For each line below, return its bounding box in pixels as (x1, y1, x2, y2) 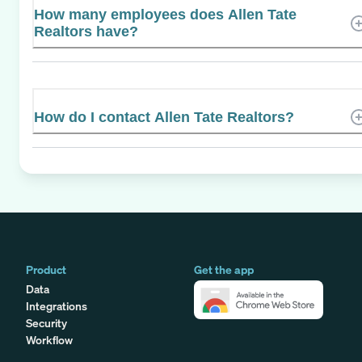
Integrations (26, 297, 87, 314)
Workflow (26, 331, 73, 347)
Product (26, 261, 66, 277)
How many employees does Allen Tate (34, 6, 297, 23)
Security (26, 314, 67, 330)
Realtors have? (34, 23, 138, 40)
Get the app (194, 261, 254, 277)
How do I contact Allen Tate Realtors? (34, 108, 294, 125)
